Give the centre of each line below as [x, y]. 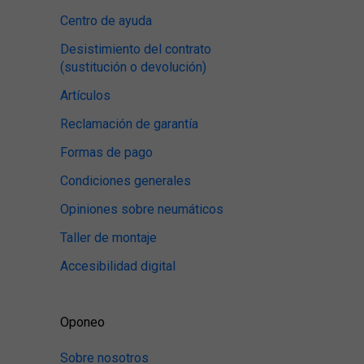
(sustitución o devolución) [133, 67]
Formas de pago [106, 152]
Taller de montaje [108, 238]
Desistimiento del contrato [136, 49]
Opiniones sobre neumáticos [142, 209]
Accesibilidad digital [118, 266]
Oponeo [82, 322]
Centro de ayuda [106, 21]
